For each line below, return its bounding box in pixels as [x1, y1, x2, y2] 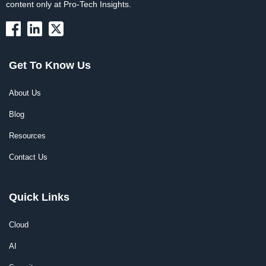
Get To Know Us [9, 59, 91, 72]
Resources [9, 131, 46, 141]
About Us [9, 88, 41, 98]
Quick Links [9, 191, 69, 204]
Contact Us [9, 153, 47, 162]
